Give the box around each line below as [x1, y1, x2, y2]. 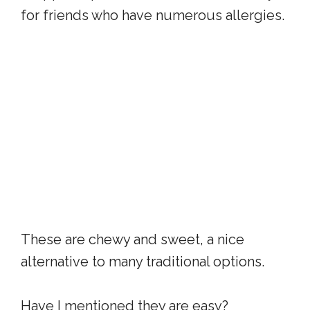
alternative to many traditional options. [21, 253, 264, 270]
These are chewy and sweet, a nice [21, 231, 244, 248]
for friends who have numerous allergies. [21, 7, 284, 24]
